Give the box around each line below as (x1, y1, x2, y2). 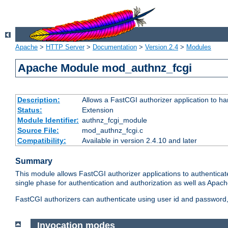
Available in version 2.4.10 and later (81, 136, 197, 145)
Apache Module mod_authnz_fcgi (18, 62, 192, 75)
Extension (81, 106, 113, 115)
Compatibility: (17, 136, 66, 145)
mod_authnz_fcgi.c (81, 126, 143, 135)
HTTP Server (46, 43, 84, 51)
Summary (15, 157, 52, 166)
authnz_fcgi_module (81, 116, 147, 125)
